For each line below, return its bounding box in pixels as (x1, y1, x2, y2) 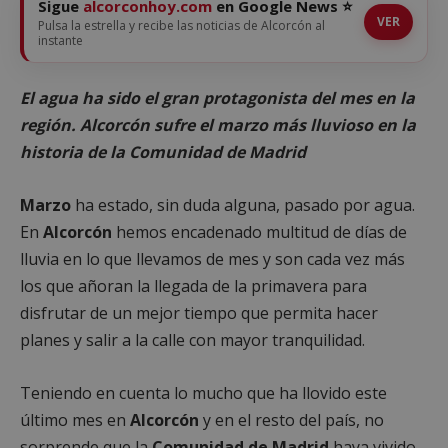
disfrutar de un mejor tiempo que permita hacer (20, 301, 378, 324)
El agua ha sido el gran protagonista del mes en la (20, 86, 415, 109)
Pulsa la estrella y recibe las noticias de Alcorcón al (38, 16, 325, 34)
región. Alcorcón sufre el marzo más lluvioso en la (20, 113, 416, 136)
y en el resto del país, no (199, 408, 384, 431)
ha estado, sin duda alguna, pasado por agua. (71, 193, 415, 216)
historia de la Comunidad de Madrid (20, 140, 306, 163)
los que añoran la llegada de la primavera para (20, 274, 367, 297)
